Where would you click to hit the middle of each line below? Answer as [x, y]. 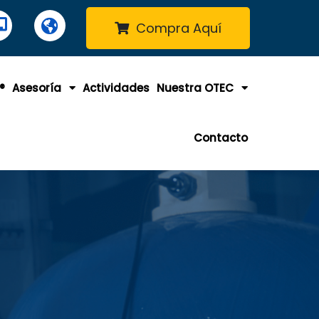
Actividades [116, 88]
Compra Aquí [179, 28]
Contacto [221, 138]
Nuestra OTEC [195, 88]
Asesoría [37, 88]
